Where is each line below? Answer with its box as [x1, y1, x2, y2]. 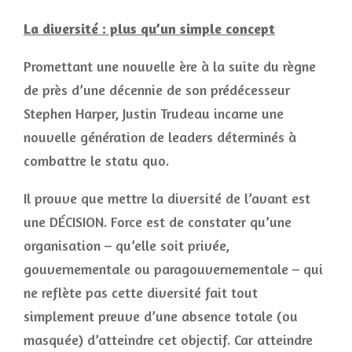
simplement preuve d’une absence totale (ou [24, 307, 298, 324]
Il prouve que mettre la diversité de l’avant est [24, 189, 310, 207]
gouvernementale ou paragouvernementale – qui [24, 260, 323, 277]
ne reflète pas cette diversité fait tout [24, 284, 258, 301]
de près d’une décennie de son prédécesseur [24, 81, 290, 98]
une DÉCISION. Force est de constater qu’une [24, 213, 291, 230]
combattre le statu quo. [24, 152, 169, 169]
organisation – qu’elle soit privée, [24, 236, 229, 254]
